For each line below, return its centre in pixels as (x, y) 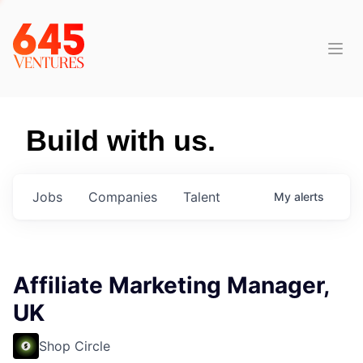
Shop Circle (75, 346)
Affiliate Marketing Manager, (171, 285)
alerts (309, 196)
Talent (202, 197)
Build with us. (121, 141)
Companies (123, 197)
